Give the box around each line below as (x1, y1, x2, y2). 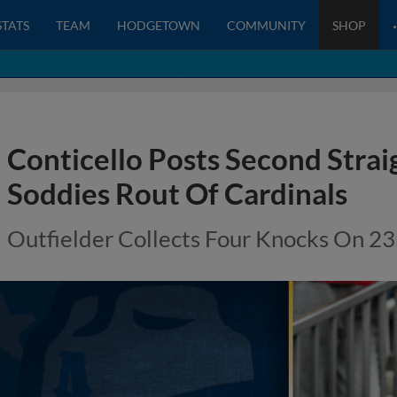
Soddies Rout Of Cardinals (7, 175, 347, 211)
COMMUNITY (227, 17, 307, 33)
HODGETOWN (117, 17, 201, 33)
